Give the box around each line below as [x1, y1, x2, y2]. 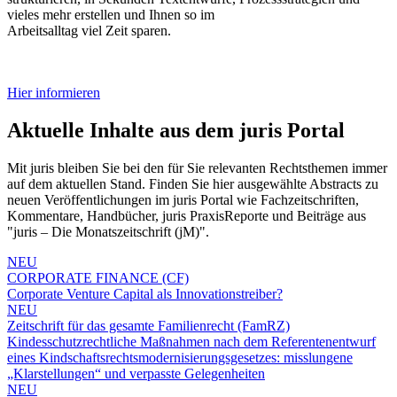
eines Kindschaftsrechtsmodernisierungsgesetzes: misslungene [7, 349, 353, 365]
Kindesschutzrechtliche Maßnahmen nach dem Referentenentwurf [7, 333, 376, 349]
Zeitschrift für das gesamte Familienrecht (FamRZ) [7, 317, 290, 333]
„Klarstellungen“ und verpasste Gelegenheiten [7, 365, 265, 381]
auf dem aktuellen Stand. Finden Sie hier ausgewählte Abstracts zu [7, 175, 378, 191]
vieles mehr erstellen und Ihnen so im [7, 6, 214, 22]
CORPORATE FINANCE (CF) [7, 269, 189, 285]
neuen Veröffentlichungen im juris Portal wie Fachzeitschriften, [7, 191, 359, 207]
